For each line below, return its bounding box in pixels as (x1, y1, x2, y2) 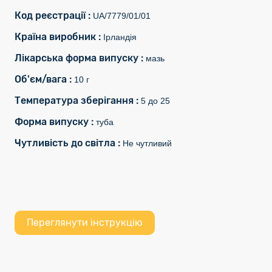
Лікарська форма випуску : (15, 52, 146, 64)
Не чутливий (123, 138, 172, 148)
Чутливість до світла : (15, 137, 123, 149)
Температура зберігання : (15, 95, 141, 106)
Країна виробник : (15, 31, 103, 42)
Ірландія (103, 32, 137, 42)
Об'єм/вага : (15, 73, 74, 85)
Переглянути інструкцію (27, 217, 143, 228)
